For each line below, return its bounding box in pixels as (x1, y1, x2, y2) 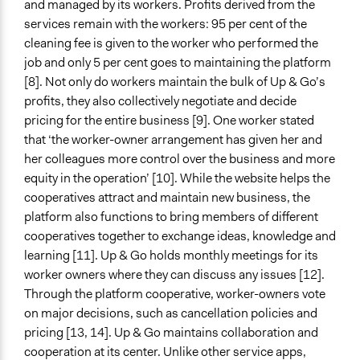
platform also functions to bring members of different (24, 208, 318, 226)
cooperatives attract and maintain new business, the (24, 189, 310, 207)
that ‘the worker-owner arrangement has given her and (24, 131, 322, 149)
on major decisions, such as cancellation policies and (24, 305, 317, 322)
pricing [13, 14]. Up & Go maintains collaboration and (24, 324, 318, 342)
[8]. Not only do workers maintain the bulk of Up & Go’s (24, 73, 325, 91)
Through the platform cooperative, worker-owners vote (24, 285, 325, 303)
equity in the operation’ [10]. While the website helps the (24, 170, 330, 187)
